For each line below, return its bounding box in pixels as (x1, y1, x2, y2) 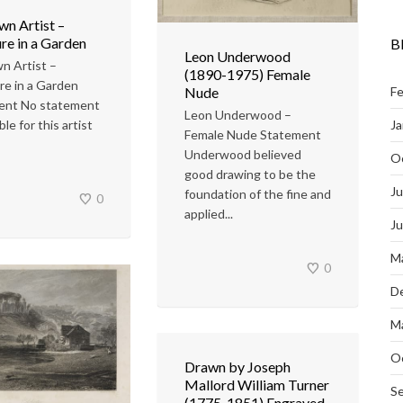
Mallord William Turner (184, 376, 329, 393)
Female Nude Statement (184, 126, 321, 142)
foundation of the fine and (184, 185, 331, 201)
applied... (184, 205, 233, 221)
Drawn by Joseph (184, 358, 291, 375)
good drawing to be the (184, 166, 316, 182)
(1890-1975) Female (184, 65, 310, 83)
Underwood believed (184, 146, 301, 162)
